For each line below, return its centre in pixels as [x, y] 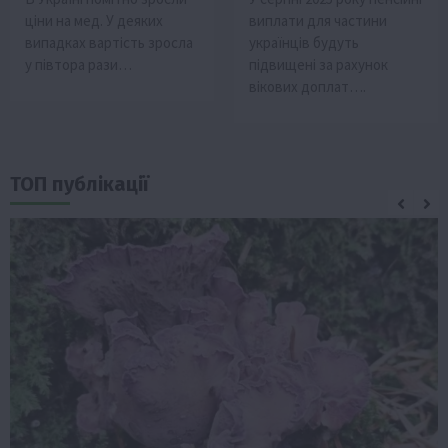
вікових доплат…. [307, 86]
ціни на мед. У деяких [94, 20]
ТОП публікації [79, 183]
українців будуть [304, 42]
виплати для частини [318, 20]
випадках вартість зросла [109, 42]
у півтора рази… [78, 64]
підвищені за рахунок [318, 64]
